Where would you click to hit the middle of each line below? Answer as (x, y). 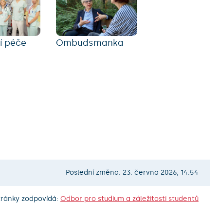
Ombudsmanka (90, 43)
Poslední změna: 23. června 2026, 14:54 (132, 172)
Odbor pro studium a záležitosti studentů (129, 199)
